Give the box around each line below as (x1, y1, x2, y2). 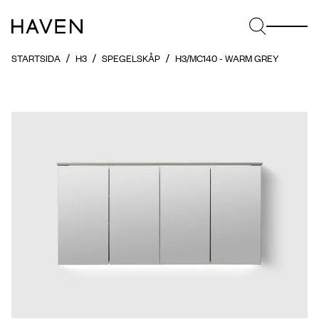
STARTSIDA (11, 51, 61, 65)
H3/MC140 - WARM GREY (175, 51, 278, 65)
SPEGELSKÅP (102, 51, 160, 65)
